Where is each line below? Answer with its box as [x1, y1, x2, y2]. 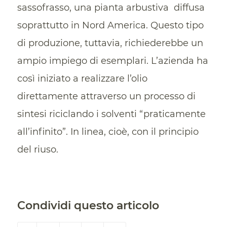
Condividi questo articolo [17, 198, 159, 212]
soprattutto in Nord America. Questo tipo [17, 20, 204, 31]
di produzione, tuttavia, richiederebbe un [17, 37, 203, 49]
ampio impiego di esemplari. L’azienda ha [17, 55, 208, 67]
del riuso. [17, 144, 58, 156]
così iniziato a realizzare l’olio [17, 73, 147, 85]
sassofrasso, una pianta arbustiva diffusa [17, 2, 205, 14]
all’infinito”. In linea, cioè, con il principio [17, 126, 199, 138]
